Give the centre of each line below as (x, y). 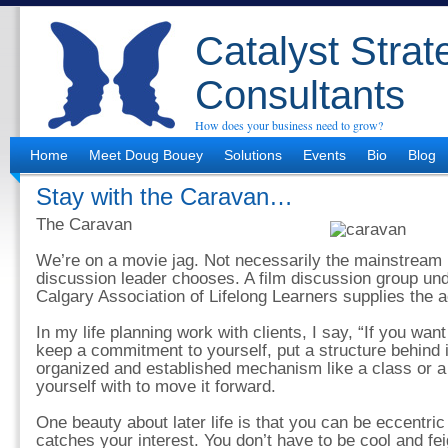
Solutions (253, 155)
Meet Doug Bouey (146, 155)
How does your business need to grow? (289, 125)
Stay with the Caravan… (164, 196)
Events (324, 155)
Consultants (300, 95)
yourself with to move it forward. (156, 386)
